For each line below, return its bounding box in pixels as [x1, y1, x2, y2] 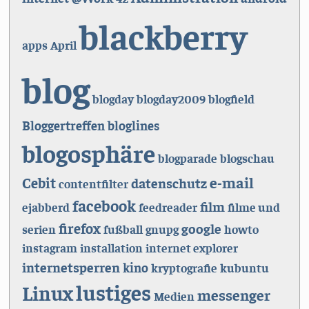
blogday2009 [136, 91, 206, 107]
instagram [21, 240, 77, 256]
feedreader [138, 199, 197, 215]
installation [79, 240, 143, 256]
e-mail [209, 172, 254, 192]
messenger [197, 285, 270, 305]
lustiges [75, 279, 151, 306]
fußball [103, 221, 143, 237]
